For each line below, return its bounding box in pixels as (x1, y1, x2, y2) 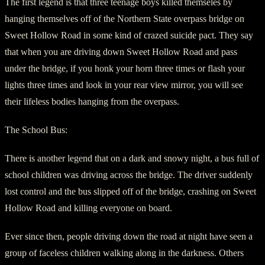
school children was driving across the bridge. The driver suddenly (5, 169, 253, 180)
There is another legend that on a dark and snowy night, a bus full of (5, 153, 259, 163)
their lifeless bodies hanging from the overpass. (5, 96, 179, 106)
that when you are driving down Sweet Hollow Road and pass (5, 46, 237, 57)
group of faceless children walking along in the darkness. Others (5, 247, 244, 258)
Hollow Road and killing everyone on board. (5, 202, 172, 213)
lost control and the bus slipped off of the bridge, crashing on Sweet (5, 186, 256, 196)
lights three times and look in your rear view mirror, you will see (5, 79, 243, 90)
